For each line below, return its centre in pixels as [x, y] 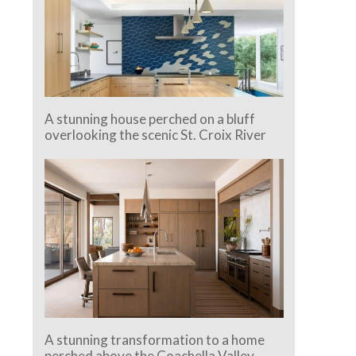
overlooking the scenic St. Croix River [156, 134]
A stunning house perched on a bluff [150, 118]
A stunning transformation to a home [155, 340]
